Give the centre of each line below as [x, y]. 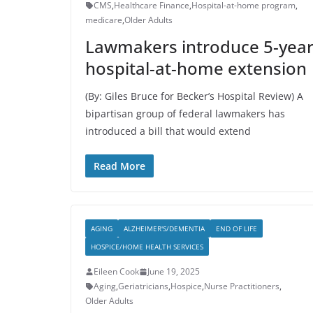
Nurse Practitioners [242, 286]
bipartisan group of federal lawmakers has [185, 114]
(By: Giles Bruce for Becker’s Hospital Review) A [194, 96]
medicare [104, 20]
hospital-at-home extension [196, 68]
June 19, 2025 [174, 271]
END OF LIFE [236, 228]
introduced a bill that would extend [168, 131]
